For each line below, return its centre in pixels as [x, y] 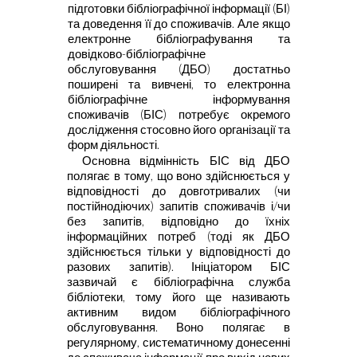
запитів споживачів [215, 206]
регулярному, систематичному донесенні [178, 342]
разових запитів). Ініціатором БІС [178, 266]
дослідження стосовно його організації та [178, 130]
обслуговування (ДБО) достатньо [178, 69]
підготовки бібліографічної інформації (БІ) [178, 9]
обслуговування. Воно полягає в [178, 327]
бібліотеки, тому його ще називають [178, 296]
